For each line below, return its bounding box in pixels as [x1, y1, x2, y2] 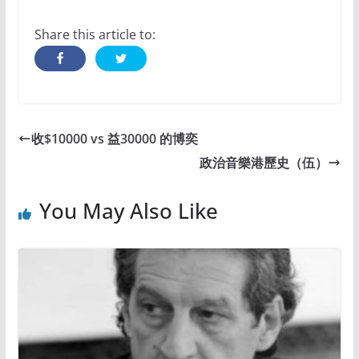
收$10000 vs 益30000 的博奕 [30, 129, 198, 147]
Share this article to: [34, 25, 155, 43]
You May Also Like [38, 196, 218, 225]
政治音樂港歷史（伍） [200, 153, 329, 171]
